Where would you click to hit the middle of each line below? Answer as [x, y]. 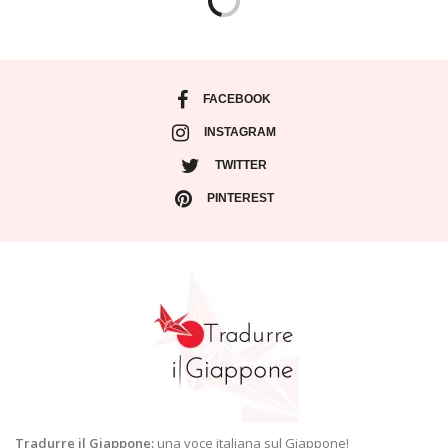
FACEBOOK [237, 99]
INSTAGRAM [240, 132]
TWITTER [241, 165]
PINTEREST [240, 198]
